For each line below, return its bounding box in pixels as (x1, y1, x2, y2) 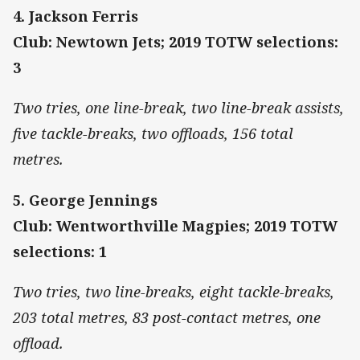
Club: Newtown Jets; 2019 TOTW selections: (13, 32, 338, 52)
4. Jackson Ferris (13, 6, 138, 27)
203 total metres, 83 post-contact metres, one (13, 307, 321, 327)
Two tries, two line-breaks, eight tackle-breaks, (13, 281, 334, 301)
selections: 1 (13, 241, 107, 261)
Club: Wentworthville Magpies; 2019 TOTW (13, 215, 337, 235)
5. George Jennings (13, 190, 157, 210)
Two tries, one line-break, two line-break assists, (13, 98, 344, 118)
